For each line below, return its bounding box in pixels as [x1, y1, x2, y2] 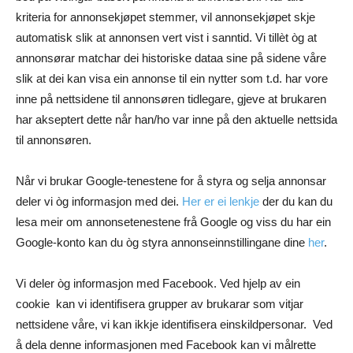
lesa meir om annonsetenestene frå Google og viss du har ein [16, 215, 331, 229]
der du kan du [259, 195, 333, 209]
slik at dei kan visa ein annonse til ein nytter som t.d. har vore [16, 72, 328, 86]
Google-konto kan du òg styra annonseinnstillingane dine [16, 236, 308, 250]
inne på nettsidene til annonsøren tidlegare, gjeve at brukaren [16, 92, 326, 106]
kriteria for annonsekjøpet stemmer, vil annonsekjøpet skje [16, 10, 315, 24]
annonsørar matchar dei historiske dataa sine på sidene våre [16, 51, 326, 65]
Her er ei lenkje [182, 195, 259, 209]
